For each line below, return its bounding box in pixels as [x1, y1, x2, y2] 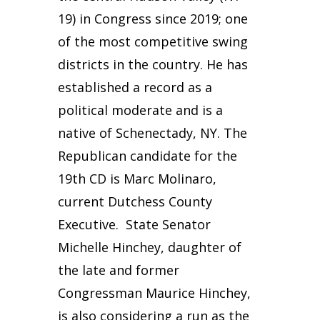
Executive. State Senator [57, 216, 211, 233]
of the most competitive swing [57, 33, 248, 50]
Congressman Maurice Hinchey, [57, 284, 251, 301]
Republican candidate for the [57, 147, 237, 164]
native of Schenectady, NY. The [57, 124, 247, 141]
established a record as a [57, 79, 212, 96]
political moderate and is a [57, 101, 223, 119]
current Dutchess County [57, 193, 212, 210]
